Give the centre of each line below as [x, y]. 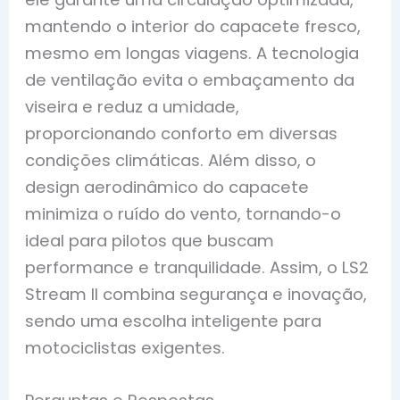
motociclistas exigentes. [125, 348]
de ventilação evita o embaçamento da [190, 80]
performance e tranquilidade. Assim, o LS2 [197, 268]
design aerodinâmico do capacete [167, 187]
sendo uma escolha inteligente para [174, 321]
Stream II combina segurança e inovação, [196, 295]
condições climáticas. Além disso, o [171, 161]
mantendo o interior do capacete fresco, [193, 27]
